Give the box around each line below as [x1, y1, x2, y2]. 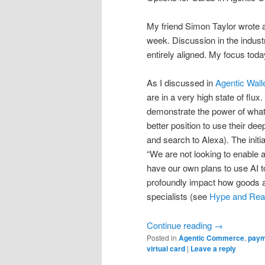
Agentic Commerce [179, 232, 244, 243]
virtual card [147, 243, 185, 254]
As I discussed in [147, 76, 215, 89]
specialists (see [147, 190, 209, 203]
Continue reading [147, 218, 214, 231]
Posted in [147, 232, 177, 243]
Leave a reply [190, 243, 236, 254]
